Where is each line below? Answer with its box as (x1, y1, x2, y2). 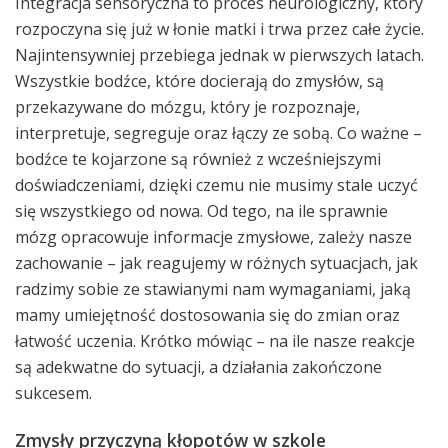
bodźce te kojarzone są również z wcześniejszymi (15, 148, 381, 170)
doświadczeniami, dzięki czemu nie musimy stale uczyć (15, 174, 418, 196)
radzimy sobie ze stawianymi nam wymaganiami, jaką (15, 278, 411, 300)
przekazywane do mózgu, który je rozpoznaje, (15, 96, 360, 118)
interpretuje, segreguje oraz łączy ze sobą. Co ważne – (15, 122, 422, 144)
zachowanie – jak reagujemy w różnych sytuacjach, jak (15, 252, 418, 274)
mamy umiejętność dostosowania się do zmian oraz (15, 304, 400, 326)
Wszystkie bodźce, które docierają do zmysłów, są (15, 70, 384, 92)
